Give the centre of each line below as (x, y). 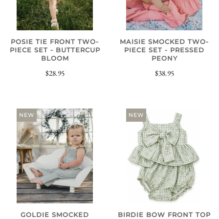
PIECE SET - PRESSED (164, 50)
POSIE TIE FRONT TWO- (55, 42)
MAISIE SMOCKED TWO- (164, 42)
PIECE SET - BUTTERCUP (55, 50)
